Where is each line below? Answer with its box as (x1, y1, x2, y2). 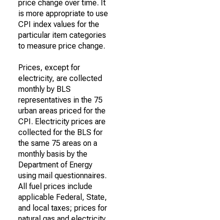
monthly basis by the (18, 149, 87, 159)
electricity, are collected (18, 74, 102, 83)
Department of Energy (18, 160, 92, 169)
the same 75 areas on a (18, 138, 97, 148)
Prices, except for (18, 63, 80, 72)
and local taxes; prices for (18, 203, 107, 213)
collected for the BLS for (18, 128, 103, 137)
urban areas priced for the (18, 106, 106, 115)
